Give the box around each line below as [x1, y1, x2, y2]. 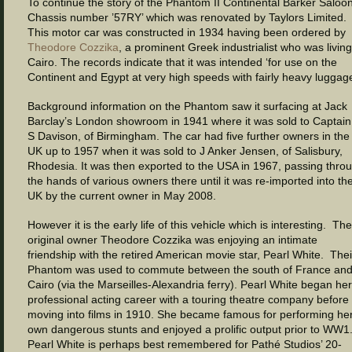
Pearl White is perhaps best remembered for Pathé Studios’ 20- [27, 338, 342, 350]
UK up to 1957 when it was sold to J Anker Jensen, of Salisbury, [27, 145, 343, 157]
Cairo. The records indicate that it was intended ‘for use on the [27, 56, 337, 68]
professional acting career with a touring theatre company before [27, 293, 349, 306]
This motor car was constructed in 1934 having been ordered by [27, 26, 346, 38]
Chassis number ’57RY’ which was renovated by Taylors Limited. [27, 11, 346, 24]
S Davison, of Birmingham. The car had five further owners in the [27, 130, 350, 142]
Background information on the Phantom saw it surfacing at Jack [27, 100, 347, 112]
